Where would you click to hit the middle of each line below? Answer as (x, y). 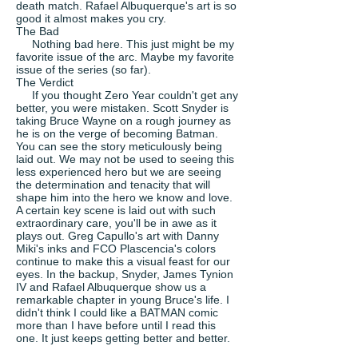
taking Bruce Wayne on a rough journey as (123, 121)
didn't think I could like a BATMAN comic (117, 312)
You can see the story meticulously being (119, 146)
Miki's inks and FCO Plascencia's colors (116, 249)
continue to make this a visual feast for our (123, 261)
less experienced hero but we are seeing (119, 172)
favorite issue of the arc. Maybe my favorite (125, 57)
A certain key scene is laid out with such (116, 210)
